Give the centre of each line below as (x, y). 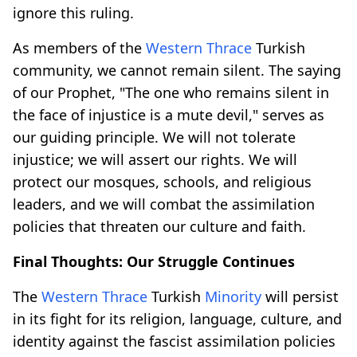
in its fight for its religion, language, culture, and (177, 318)
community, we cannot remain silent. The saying (177, 70)
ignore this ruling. (73, 12)
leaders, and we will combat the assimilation (164, 204)
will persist (300, 296)
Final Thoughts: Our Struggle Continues (154, 261)
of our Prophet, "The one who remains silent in (171, 92)
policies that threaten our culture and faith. (159, 226)
